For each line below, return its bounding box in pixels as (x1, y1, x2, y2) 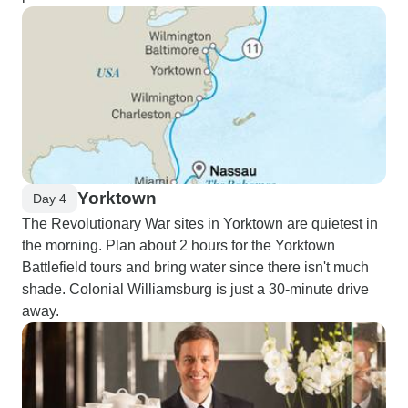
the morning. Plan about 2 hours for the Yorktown (22, 238, 335, 253)
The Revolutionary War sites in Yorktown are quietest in (22, 216, 378, 231)
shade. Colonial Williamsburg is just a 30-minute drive (22, 281, 369, 297)
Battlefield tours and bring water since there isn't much (22, 260, 369, 275)
